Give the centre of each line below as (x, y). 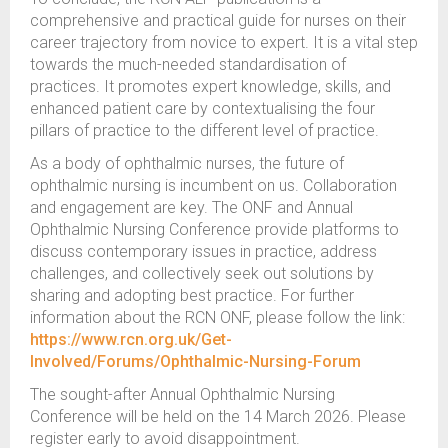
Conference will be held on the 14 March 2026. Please (218, 416)
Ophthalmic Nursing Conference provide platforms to (214, 229)
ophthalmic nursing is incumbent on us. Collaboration (213, 185)
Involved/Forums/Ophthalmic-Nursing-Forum (195, 361)
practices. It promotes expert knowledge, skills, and (210, 86)
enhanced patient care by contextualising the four (202, 108)
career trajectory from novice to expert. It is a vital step (224, 42)
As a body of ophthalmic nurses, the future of (187, 163)
